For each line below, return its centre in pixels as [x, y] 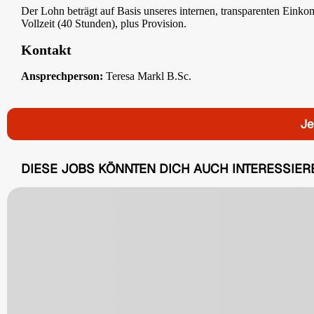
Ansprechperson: [63, 76]
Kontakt [46, 49]
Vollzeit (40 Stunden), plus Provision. [104, 24]
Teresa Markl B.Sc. [149, 76]
